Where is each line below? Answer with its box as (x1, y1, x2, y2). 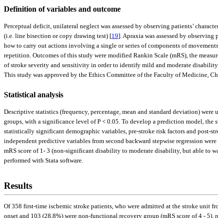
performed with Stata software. (4, 156, 83, 164)
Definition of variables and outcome (4, 4, 121, 13)
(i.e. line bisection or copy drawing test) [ (4, 32, 111, 39)
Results (4, 180, 32, 191)
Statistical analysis (4, 90, 63, 99)
